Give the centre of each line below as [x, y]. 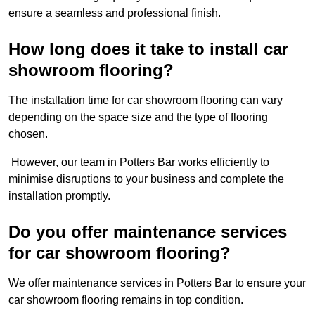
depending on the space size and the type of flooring [138, 117]
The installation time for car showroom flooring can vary [146, 101]
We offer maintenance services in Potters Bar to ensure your [157, 283]
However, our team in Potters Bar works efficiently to [139, 162]
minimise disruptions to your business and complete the [146, 179]
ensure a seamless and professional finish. [115, 13]
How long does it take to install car [148, 49]
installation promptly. [59, 196]
